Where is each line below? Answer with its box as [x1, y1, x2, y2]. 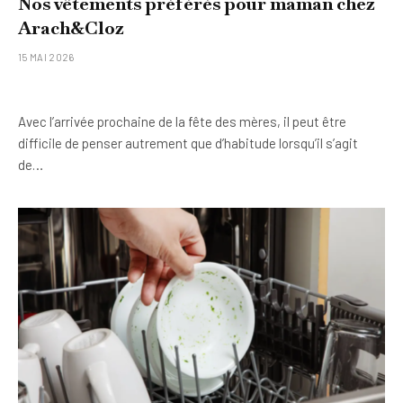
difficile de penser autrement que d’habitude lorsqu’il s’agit [18, 135, 358, 151]
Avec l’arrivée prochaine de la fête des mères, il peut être [18, 113, 346, 130]
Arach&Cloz [18, 16, 124, 40]
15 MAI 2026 [18, 51, 75, 63]
